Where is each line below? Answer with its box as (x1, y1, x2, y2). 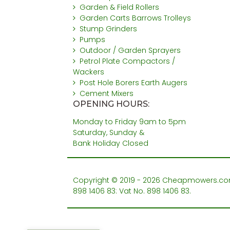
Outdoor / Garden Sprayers (80, 45, 181, 56)
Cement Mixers (80, 88, 134, 99)
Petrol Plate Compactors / (80, 56, 176, 67)
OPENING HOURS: (72, 99, 149, 109)
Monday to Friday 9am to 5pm (72, 117, 186, 127)
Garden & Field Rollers (80, 2, 160, 13)
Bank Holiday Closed (72, 138, 148, 149)
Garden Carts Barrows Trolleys (80, 13, 191, 24)
